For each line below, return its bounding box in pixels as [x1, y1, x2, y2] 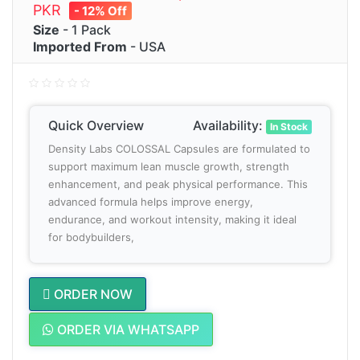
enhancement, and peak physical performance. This [48, 177, 308, 190]
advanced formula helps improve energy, [48, 194, 253, 208]
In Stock [270, 120, 309, 133]
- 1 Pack [59, 21, 111, 38]
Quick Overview [48, 117, 144, 133]
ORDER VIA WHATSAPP [54, 321, 199, 337]
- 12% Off [74, 3, 127, 19]
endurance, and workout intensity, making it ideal [48, 212, 297, 226]
